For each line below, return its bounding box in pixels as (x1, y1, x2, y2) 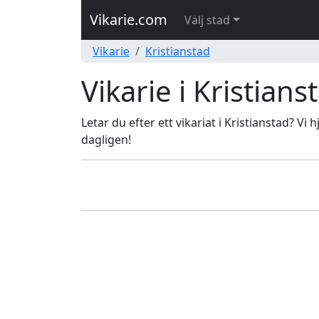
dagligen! (81, 132, 131, 147)
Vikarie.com (90, 10, 167, 29)
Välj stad (184, 12, 230, 28)
